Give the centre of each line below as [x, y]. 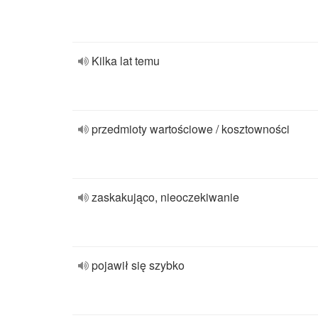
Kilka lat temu [126, 61]
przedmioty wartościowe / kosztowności [191, 129]
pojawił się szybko [138, 265]
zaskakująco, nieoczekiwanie [165, 197]
